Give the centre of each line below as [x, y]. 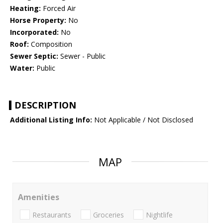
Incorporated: [34, 32]
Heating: [25, 8]
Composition [51, 44]
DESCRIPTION [45, 105]
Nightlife [159, 215]
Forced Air [58, 8]
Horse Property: [38, 20]
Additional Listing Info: [51, 120]
